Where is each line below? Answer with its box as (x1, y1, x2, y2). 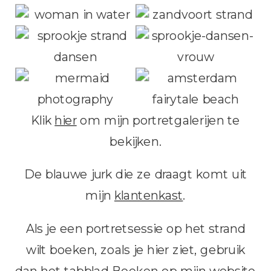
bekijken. (109, 134, 162, 150)
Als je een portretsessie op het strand (25, 221, 246, 237)
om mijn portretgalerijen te (76, 113, 240, 129)
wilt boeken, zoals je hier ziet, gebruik (25, 243, 246, 258)
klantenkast (114, 188, 183, 204)
